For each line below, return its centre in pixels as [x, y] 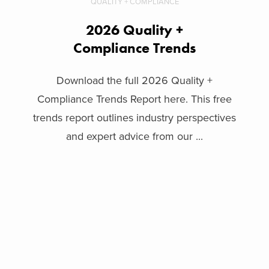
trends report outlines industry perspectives [134, 117]
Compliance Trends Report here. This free [134, 99]
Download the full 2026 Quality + [134, 80]
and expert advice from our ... [134, 136]
